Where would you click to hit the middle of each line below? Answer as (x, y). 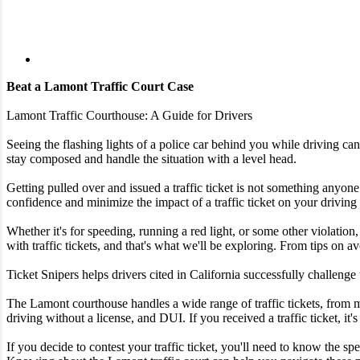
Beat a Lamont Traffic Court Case (100, 87)
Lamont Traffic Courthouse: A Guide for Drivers (129, 116)
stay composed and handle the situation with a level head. (151, 159)
